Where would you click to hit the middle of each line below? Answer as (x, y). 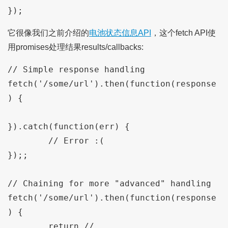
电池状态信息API (120, 33)
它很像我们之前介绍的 (48, 33)
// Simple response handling (76, 70)
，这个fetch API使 (183, 33)
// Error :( (28, 141)
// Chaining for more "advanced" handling (109, 184)
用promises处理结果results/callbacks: (75, 47)
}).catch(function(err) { (68, 127)
